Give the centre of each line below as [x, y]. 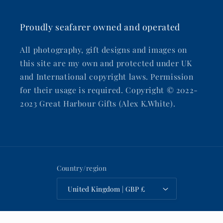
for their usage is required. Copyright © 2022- [109, 90]
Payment [34, 214]
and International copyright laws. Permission [107, 76]
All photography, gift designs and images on [104, 49]
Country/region [82, 167]
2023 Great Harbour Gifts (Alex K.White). [98, 103]
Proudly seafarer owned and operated [100, 26]
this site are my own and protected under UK [106, 63]
